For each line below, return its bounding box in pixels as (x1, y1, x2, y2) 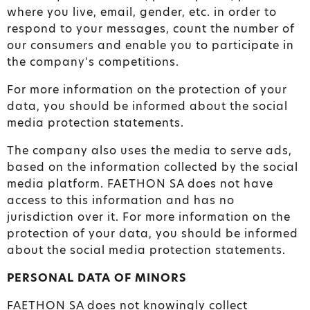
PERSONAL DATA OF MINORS (7, 270, 187, 286)
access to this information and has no (7, 192, 235, 208)
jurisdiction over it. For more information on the (7, 209, 291, 225)
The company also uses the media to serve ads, (7, 143, 292, 158)
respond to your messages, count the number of (7, 21, 295, 37)
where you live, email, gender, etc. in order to (7, 4, 277, 20)
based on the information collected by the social (7, 159, 298, 175)
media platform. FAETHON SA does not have (7, 176, 273, 192)
